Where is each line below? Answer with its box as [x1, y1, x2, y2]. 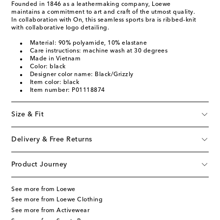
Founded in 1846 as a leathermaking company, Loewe [11, 1, 171, 7]
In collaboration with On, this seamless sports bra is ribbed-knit [11, 17, 196, 23]
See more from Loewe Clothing [11, 197, 103, 203]
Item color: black [29, 79, 79, 85]
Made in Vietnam [29, 55, 81, 62]
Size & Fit [11, 110, 44, 118]
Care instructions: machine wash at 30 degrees [29, 48, 167, 54]
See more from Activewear [11, 207, 89, 214]
